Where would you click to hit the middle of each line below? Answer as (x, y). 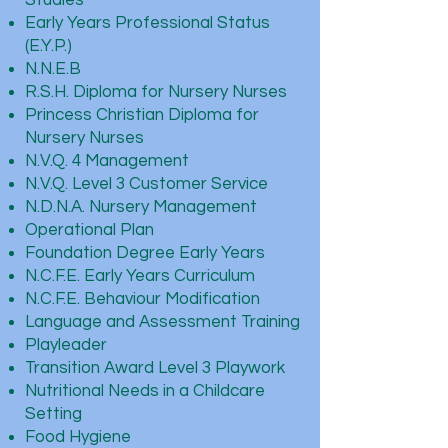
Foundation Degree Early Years (145, 253)
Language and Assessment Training (162, 322)
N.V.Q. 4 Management (107, 161)
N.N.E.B (53, 69)
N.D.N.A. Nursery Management (141, 207)
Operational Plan (89, 230)
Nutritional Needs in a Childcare (145, 391)
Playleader (66, 345)
